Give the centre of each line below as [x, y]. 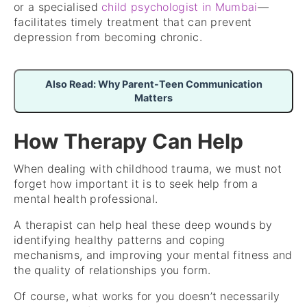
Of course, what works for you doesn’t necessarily [147, 296]
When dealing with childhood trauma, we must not [148, 169]
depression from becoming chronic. [108, 37]
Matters [153, 97]
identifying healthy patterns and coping [120, 240]
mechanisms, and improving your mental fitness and [153, 255]
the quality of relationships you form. [112, 270]
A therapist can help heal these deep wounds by [143, 225]
